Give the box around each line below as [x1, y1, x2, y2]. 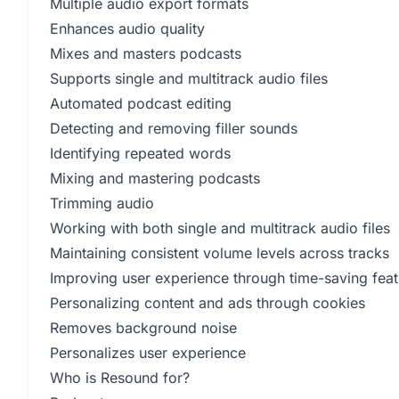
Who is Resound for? [50, 369, 190, 387]
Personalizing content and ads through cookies [50, 294, 365, 312]
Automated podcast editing [50, 94, 232, 112]
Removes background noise [50, 319, 237, 337]
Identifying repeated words [50, 144, 231, 162]
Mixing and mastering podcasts [50, 169, 260, 187]
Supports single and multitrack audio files [50, 69, 328, 87]
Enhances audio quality [50, 20, 205, 37]
